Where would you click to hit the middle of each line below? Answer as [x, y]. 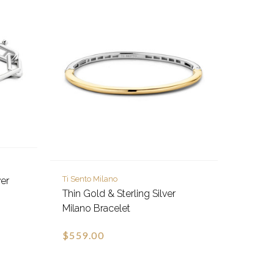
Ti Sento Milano [90, 179]
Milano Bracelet [96, 208]
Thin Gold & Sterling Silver [119, 193]
